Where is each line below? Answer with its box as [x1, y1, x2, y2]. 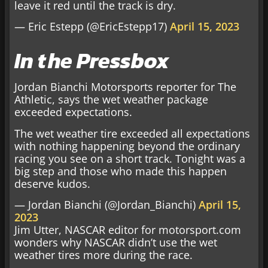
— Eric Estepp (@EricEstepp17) [14, 19, 170, 34]
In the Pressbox [14, 44, 169, 77]
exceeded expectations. [14, 105, 132, 120]
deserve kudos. [14, 176, 90, 191]
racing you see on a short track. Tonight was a [14, 151, 245, 166]
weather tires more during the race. [14, 248, 193, 263]
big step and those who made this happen [14, 163, 227, 178]
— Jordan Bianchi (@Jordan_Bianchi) [14, 197, 199, 212]
